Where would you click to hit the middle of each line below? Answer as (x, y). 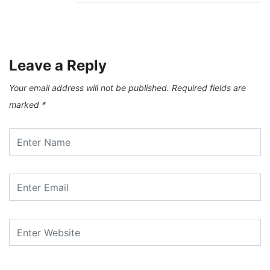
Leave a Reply (58, 66)
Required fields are (209, 88)
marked (25, 105)
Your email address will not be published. (89, 88)
